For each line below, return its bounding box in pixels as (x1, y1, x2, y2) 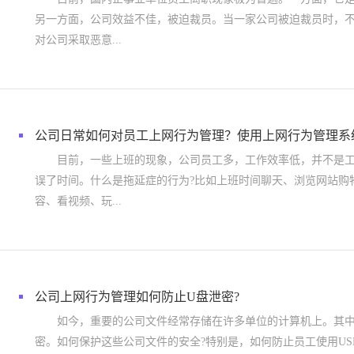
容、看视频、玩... (35, 195, 122, 207)
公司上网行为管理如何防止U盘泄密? (35, 290, 239, 303)
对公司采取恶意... (35, 34, 122, 46)
